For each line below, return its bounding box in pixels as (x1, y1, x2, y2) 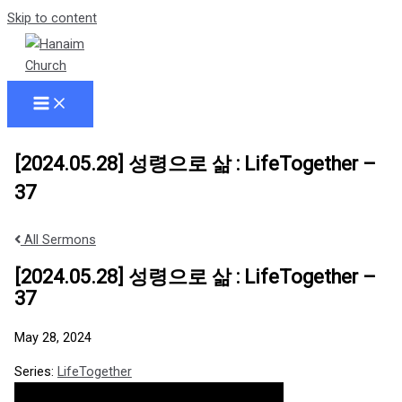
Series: (13, 363, 57, 380)
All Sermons (20, 232, 96, 249)
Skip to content (7, 10, 97, 26)
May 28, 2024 (13, 328, 92, 345)
